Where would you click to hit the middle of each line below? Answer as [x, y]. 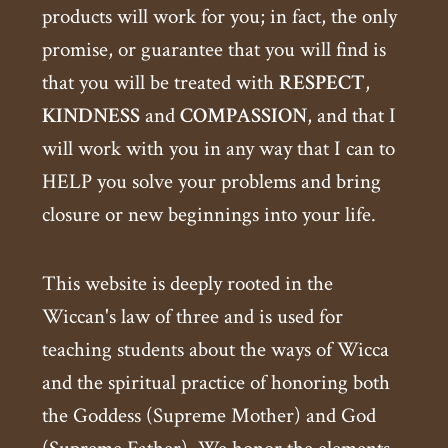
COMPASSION [243, 116]
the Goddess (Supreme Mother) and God [209, 416]
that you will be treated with [160, 83]
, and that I [351, 116]
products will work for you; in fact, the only [219, 17]
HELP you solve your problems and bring [211, 182]
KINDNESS [91, 116]
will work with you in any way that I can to [218, 149]
